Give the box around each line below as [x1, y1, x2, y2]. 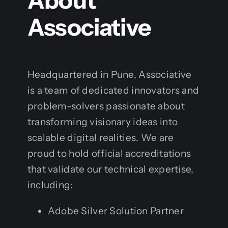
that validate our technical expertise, [27, 163, 194, 175]
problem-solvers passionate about [27, 100, 185, 112]
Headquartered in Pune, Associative [27, 68, 192, 80]
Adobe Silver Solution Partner [47, 205, 184, 217]
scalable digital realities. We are [27, 131, 174, 144]
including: [27, 179, 73, 191]
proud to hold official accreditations [27, 147, 191, 159]
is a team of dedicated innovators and [27, 84, 199, 96]
